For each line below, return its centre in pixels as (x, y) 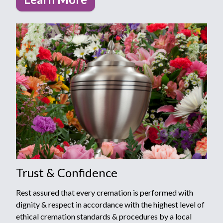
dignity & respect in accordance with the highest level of (110, 205)
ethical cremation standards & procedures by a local (104, 217)
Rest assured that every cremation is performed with (105, 193)
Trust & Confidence (67, 173)
